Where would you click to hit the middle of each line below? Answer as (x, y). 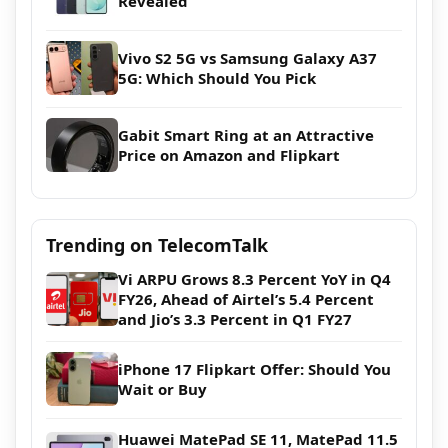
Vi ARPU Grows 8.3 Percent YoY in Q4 (254, 278)
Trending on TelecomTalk (157, 244)
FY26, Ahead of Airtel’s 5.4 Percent (246, 298)
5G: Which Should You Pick (217, 77)
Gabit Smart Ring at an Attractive (246, 134)
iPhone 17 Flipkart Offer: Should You (254, 368)
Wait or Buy (162, 388)
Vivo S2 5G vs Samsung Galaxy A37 (247, 57)
